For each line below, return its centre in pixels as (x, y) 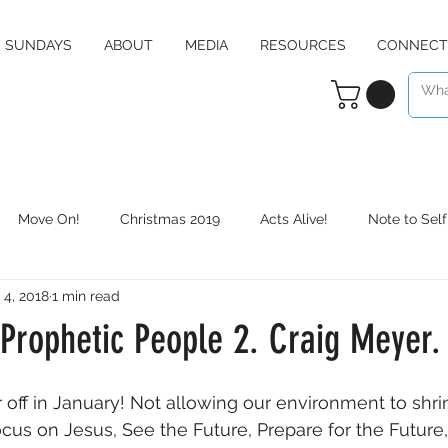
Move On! (49, 218)
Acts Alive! (294, 218)
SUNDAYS (38, 45)
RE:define (332, 298)
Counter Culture (68, 298)
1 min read (86, 295)
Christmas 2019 (170, 218)
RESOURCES (302, 45)
